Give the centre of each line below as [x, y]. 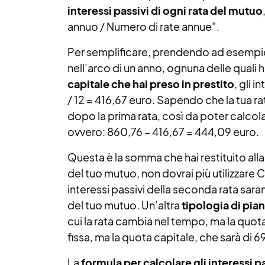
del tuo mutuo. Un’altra [125, 205]
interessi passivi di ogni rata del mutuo [165, 10]
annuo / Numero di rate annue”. [143, 26]
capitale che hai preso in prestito [151, 84]
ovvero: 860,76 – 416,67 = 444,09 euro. [163, 132]
